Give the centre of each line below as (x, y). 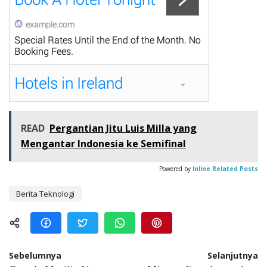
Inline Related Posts (225, 169)
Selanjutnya (233, 256)
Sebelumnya (35, 256)
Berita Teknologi (45, 194)
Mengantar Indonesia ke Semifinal (103, 144)
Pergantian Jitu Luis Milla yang (123, 128)
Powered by (175, 169)
